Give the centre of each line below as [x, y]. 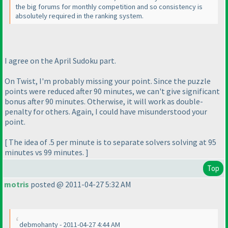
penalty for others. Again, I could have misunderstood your [106, 111]
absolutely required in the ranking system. [79, 16]
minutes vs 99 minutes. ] [47, 152]
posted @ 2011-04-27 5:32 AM [80, 184]
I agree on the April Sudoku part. [60, 60]
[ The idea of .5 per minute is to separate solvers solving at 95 [110, 142]
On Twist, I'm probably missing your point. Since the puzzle [108, 81]
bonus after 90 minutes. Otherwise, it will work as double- [104, 101]
